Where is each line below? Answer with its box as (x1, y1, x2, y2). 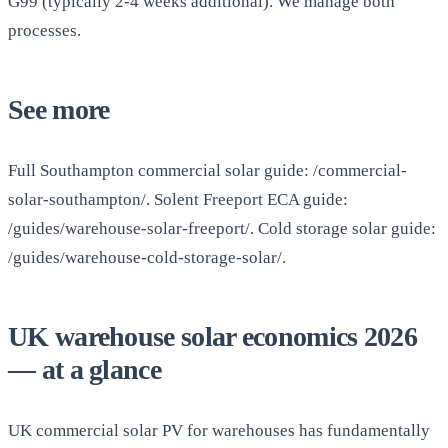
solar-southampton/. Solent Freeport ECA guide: (8, 190, 348, 210)
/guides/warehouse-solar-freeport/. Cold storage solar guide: (8, 219, 436, 239)
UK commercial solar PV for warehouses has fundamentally (8, 421, 430, 441)
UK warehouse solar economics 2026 (8, 321, 417, 353)
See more (8, 94, 110, 126)
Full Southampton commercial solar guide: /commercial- (8, 161, 407, 181)
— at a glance (8, 354, 161, 386)
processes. (8, 21, 81, 41)
